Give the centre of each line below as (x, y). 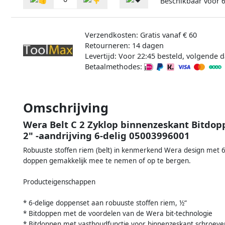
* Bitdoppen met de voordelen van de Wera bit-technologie (118, 213)
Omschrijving (66, 107)
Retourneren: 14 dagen (124, 45)
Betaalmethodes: (114, 66)
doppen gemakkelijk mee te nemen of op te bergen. (107, 160)
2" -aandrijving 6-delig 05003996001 (106, 135)
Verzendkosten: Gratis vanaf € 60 (141, 35)
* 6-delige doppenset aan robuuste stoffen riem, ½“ (105, 203)
